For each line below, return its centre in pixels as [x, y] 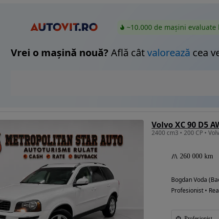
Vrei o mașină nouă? [60, 53]
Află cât [128, 53]
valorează [169, 53]
